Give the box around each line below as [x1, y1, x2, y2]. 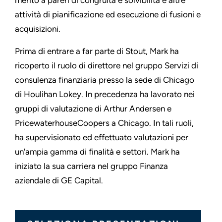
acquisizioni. [15, 24, 60, 34]
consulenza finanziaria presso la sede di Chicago [15, 75, 194, 85]
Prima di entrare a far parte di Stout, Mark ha [15, 46, 179, 56]
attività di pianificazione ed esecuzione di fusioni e [15, 9, 201, 20]
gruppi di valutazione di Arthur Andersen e [15, 104, 171, 114]
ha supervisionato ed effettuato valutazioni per [15, 132, 188, 143]
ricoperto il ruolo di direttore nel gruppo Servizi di [15, 60, 198, 71]
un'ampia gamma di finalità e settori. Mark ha [15, 147, 180, 157]
